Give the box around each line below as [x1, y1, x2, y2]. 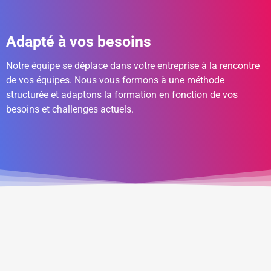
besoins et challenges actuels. [6, 103, 134, 116]
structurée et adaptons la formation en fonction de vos [6, 89, 238, 101]
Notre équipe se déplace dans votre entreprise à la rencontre [6, 60, 260, 72]
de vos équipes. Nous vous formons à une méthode [6, 74, 224, 87]
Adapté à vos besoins [6, 33, 151, 51]
